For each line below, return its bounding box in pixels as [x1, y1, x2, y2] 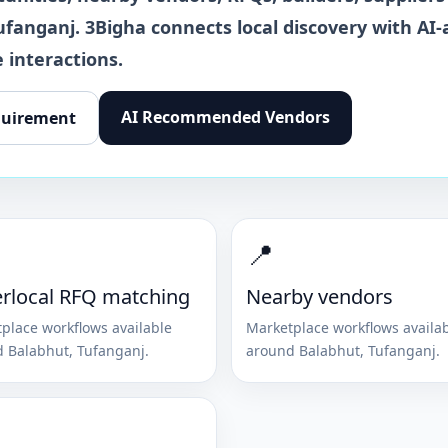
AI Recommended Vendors [121, 105, 330, 128]
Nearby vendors [246, 282, 393, 310]
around [246, 340, 299, 360]
